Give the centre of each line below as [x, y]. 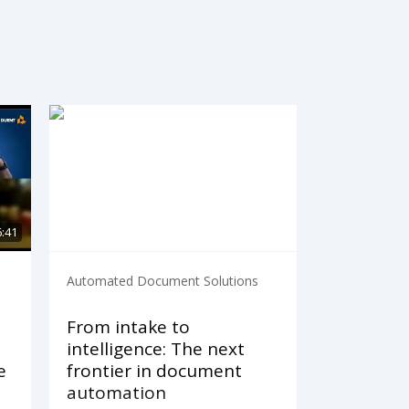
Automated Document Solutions [163, 281]
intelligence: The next [156, 349]
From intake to [129, 327]
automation [117, 393]
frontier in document [155, 371]
